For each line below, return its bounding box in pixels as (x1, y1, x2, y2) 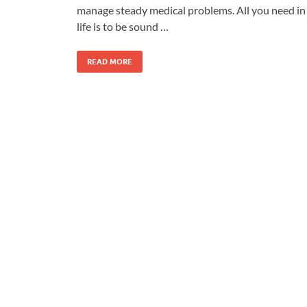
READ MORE (87, 56, 132, 66)
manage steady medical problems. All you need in (77, 3, 306, 16)
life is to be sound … (77, 19, 169, 33)
